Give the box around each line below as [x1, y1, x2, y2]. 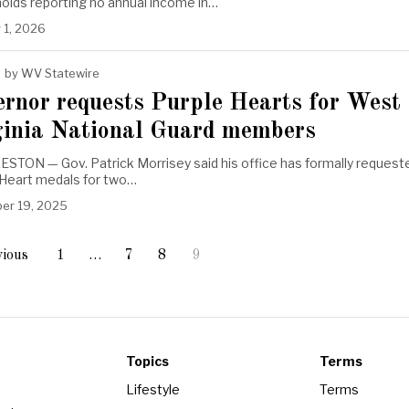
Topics [125, 352, 169, 369]
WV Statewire [21, 66, 100, 81]
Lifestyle [125, 381, 180, 397]
